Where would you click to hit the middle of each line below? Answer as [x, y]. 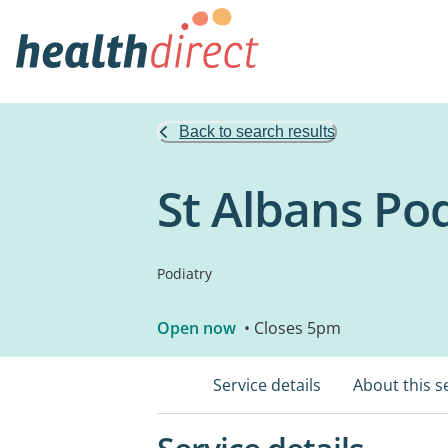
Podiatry [184, 273]
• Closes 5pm [290, 328]
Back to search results [257, 131]
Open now [196, 328]
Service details [267, 385]
